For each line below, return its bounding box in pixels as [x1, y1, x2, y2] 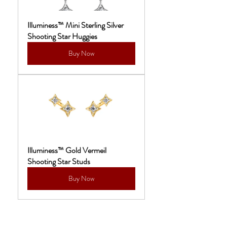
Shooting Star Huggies [27, 30, 97, 43]
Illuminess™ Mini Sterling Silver [27, 19, 125, 31]
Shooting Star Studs [27, 156, 90, 168]
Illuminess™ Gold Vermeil [27, 144, 108, 157]
